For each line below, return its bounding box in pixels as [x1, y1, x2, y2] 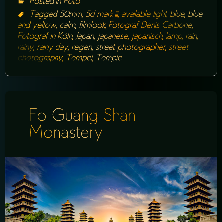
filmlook [79, 21, 105, 30]
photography [17, 54, 63, 62]
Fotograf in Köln [17, 32, 73, 41]
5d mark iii [85, 10, 118, 19]
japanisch [131, 32, 163, 41]
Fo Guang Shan [29, 110, 136, 125]
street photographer [95, 43, 166, 52]
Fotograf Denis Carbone [108, 21, 192, 30]
